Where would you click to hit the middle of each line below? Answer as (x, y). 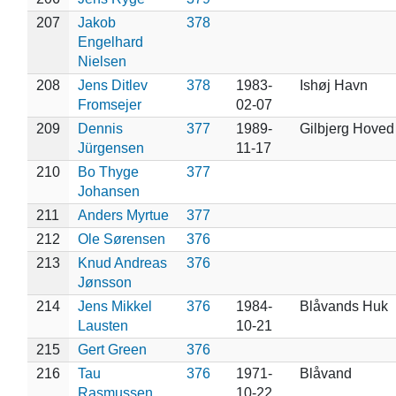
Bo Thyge (108, 171)
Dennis (100, 128)
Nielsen (102, 61)
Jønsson (104, 282)
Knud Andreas (122, 263)
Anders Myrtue (123, 215)
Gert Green (112, 349)
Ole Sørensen (121, 239)
